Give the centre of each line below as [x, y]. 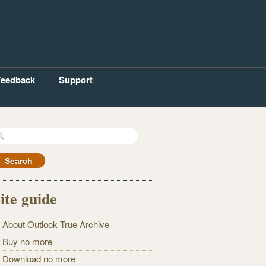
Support [76, 80]
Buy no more [28, 242]
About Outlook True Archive [56, 224]
